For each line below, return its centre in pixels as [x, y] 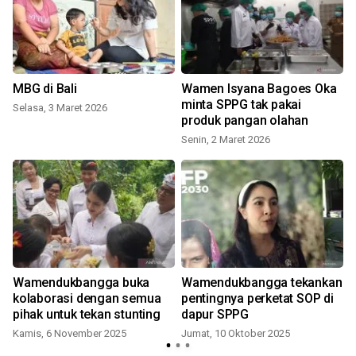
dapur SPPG [215, 315]
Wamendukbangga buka [81, 283]
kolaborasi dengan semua [87, 299]
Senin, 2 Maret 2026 [226, 140]
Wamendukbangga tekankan [262, 283]
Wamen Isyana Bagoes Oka [259, 89]
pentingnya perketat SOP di [257, 299]
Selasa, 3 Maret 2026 [60, 108]
